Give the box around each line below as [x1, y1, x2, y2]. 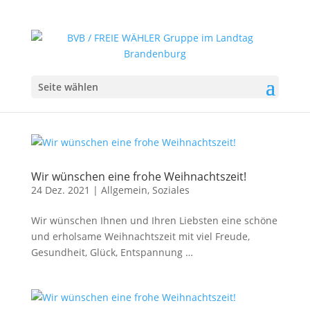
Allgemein [100, 183, 147, 197]
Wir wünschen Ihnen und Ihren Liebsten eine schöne [30, 214, 277, 227]
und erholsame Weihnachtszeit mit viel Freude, [30, 230, 250, 243]
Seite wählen [37, 80, 98, 93]
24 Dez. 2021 [30, 183, 90, 197]
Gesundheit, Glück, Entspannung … [30, 246, 196, 259]
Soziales [152, 183, 190, 197]
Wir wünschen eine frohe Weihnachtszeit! [30, 169, 246, 184]
